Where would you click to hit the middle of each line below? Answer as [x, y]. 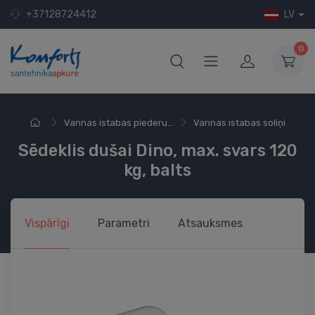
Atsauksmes [210, 223]
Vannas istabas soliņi [239, 122]
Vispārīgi [47, 223]
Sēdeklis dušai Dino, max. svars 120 [157, 150]
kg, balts [157, 170]
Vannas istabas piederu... [118, 122]
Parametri [124, 223]
